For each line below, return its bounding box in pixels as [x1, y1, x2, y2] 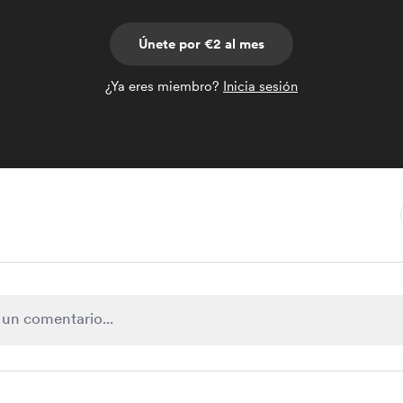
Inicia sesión [223, 78, 298, 94]
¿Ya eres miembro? [105, 78, 223, 94]
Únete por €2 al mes [139, 36, 264, 52]
